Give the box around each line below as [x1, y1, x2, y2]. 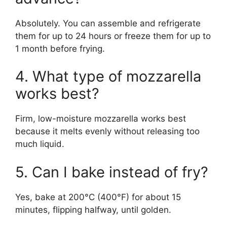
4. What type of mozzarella [15, 67, 201, 86]
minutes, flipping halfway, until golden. [15, 204, 171, 215]
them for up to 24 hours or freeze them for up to [15, 30, 211, 41]
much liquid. [15, 139, 64, 149]
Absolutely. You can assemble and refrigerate [15, 18, 201, 28]
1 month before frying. [15, 43, 105, 54]
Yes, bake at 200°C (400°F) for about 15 [15, 192, 181, 202]
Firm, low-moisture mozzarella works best [15, 113, 186, 124]
